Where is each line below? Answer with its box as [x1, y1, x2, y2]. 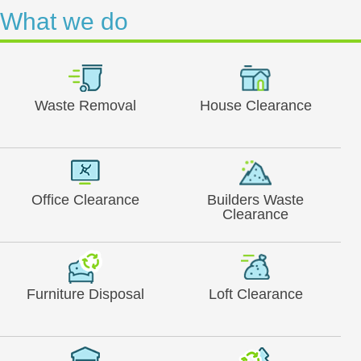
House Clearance [199, 97, 312, 114]
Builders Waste [207, 191, 305, 208]
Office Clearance [31, 191, 139, 208]
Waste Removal [34, 97, 136, 114]
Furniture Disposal [26, 285, 144, 302]
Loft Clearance [208, 285, 303, 302]
